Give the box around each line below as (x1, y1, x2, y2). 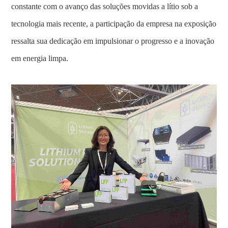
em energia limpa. (11, 54, 69, 63)
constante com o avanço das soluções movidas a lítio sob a (11, 2, 198, 11)
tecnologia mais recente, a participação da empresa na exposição (11, 19, 217, 28)
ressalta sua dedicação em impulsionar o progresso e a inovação (11, 37, 215, 45)
